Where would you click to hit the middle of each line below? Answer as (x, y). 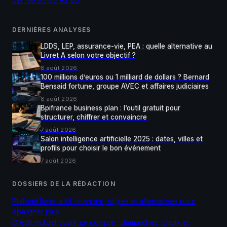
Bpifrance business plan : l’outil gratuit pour (110, 108)
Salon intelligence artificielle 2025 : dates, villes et (122, 139)
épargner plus (36, 211)
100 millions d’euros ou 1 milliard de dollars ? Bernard (125, 77)
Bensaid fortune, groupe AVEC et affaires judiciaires (125, 86)
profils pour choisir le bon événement (101, 148)
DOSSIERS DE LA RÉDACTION (64, 183)
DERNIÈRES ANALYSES (52, 29)
